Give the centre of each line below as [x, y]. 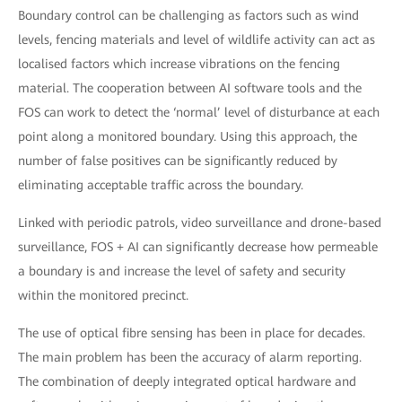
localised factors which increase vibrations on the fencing [179, 64]
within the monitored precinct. [103, 295]
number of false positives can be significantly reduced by [178, 161]
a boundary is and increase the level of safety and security [182, 271]
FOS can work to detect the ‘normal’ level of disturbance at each [199, 112]
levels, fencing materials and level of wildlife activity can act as [197, 39]
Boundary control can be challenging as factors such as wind [188, 15]
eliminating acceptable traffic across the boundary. [161, 185]
